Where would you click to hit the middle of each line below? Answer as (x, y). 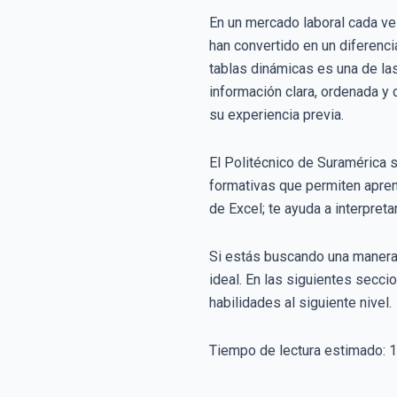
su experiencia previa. (276, 114)
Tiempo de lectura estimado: (299, 350)
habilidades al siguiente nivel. (300, 302)
